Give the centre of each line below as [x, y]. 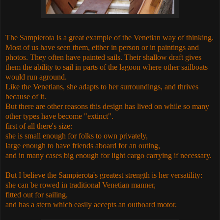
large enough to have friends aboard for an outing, [83, 145]
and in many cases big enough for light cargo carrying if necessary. [109, 155]
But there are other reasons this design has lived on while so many [107, 106]
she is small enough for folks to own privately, [77, 136]
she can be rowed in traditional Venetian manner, [81, 185]
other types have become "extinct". [59, 116]
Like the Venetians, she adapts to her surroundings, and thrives [102, 86]
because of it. [26, 96]
